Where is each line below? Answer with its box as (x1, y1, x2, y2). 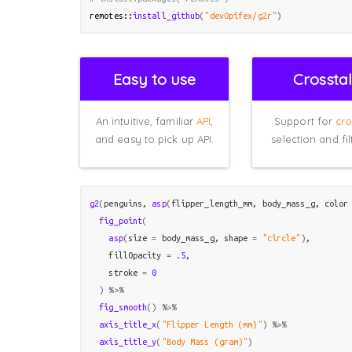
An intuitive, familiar (95, 114, 197, 127)
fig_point (99, 215, 143, 225)
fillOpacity (90, 250, 167, 260)
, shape (214, 233, 253, 243)
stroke (90, 267, 143, 277)
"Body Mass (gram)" (161, 336, 248, 346)
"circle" (262, 233, 301, 243)
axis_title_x (99, 319, 157, 329)
